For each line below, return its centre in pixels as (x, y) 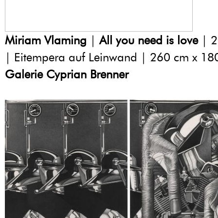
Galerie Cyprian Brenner (67, 74)
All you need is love (149, 40)
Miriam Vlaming (46, 40)
